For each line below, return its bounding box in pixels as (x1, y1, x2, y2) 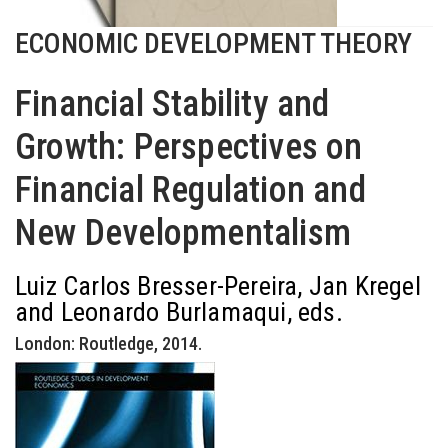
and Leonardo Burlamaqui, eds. (15, 297, 343, 327)
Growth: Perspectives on (15, 126, 363, 168)
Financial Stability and (15, 83, 330, 125)
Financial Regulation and (15, 169, 366, 211)
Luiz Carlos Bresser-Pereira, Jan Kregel (15, 271, 421, 301)
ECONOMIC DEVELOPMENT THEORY (15, 27, 412, 60)
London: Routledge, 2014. (15, 333, 202, 354)
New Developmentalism (15, 212, 352, 254)
